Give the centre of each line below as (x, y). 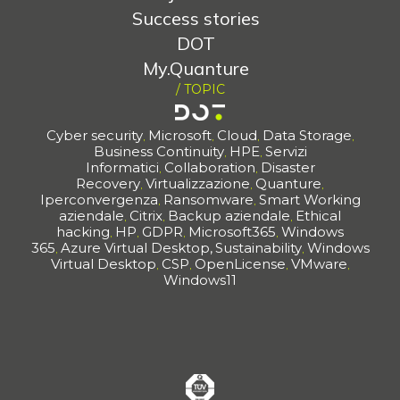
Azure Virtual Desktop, (136, 247)
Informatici (122, 167)
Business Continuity (158, 151)
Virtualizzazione (198, 183)
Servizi (286, 151)
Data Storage (307, 135)
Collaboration (209, 167)
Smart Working (309, 199)
